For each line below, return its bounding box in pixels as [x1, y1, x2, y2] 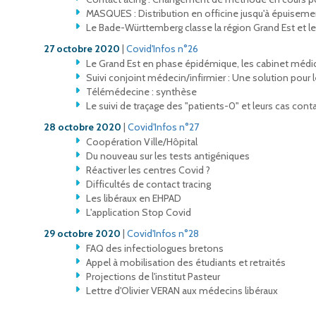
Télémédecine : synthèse [86, 85, 197, 98]
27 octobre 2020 [44, 42, 120, 55]
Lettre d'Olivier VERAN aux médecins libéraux [86, 284, 278, 297]
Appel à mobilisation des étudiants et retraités [86, 255, 286, 269]
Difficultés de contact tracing [86, 177, 211, 190]
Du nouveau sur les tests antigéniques [86, 149, 250, 162]
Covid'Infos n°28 [127, 226, 199, 240]
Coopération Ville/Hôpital [86, 135, 197, 148]
